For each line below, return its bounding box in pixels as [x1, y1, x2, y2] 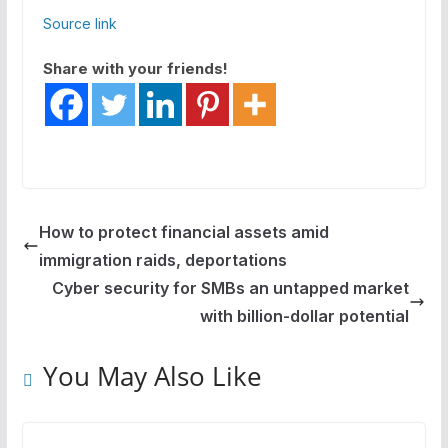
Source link [42, 14, 117, 32]
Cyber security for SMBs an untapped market [52, 277, 410, 298]
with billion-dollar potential [200, 305, 410, 326]
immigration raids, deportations [38, 249, 287, 270]
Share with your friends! [42, 58, 228, 78]
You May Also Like [42, 357, 262, 394]
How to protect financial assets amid [38, 221, 329, 242]
